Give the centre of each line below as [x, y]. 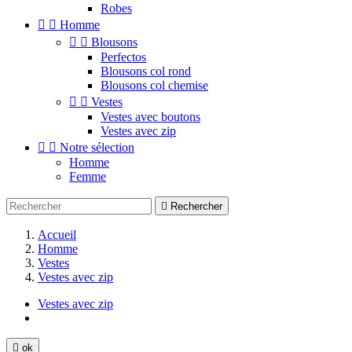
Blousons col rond [146, 71]
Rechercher [196, 206]
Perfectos [123, 57]
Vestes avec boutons [150, 117]
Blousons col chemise [154, 85]
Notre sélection [97, 147]
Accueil [57, 235]
